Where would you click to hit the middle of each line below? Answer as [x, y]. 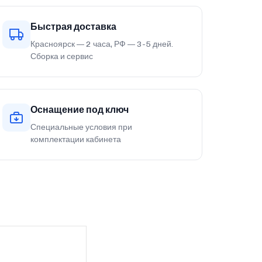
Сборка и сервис [62, 57]
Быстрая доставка [74, 27]
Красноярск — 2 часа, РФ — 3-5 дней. [102, 44]
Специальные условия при [82, 127]
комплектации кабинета [76, 140]
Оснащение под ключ [80, 110]
